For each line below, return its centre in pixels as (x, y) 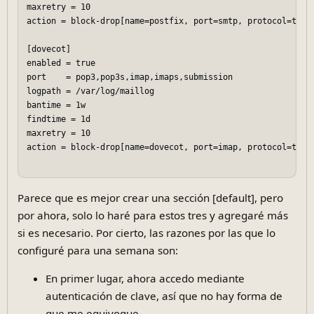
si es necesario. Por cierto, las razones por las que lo (146, 232)
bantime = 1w (61, 105)
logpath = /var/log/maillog (96, 91)
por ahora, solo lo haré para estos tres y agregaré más (152, 215)
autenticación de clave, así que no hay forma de (164, 295)
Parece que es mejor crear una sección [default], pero (150, 197)
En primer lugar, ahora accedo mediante (145, 278)
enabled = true (66, 63)
